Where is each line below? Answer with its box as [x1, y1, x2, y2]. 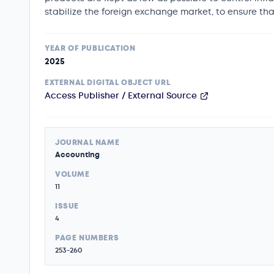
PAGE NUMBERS [55, 233, 119, 243]
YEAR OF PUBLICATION [45, 43, 136, 53]
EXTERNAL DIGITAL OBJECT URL [45, 78, 171, 87]
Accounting [55, 150, 100, 160]
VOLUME [55, 169, 90, 179]
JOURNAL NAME [55, 138, 120, 147]
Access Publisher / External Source [45, 90, 197, 102]
